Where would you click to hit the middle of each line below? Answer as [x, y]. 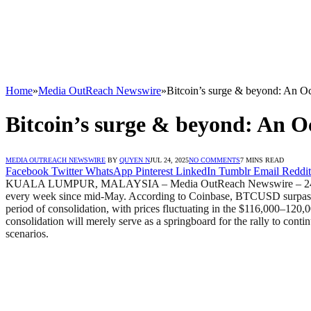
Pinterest [154, 171]
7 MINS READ [262, 160]
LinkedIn [196, 171]
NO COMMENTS [215, 160]
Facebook [27, 171]
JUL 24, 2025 [169, 160]
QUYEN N [135, 160]
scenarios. [27, 233]
